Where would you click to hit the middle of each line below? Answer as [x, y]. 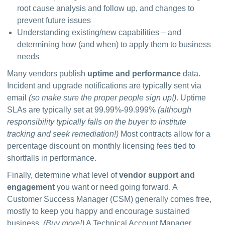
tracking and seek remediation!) [63, 134]
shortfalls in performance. [52, 158]
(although [175, 109]
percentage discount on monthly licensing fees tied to [101, 146]
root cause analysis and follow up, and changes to [106, 8]
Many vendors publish [47, 73]
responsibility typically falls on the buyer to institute [97, 122]
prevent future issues [54, 20]
